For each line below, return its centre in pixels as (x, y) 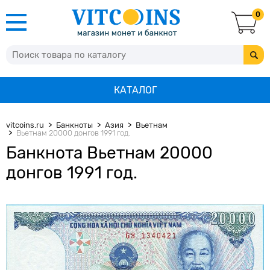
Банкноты (74, 125)
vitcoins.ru (25, 125)
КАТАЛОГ (135, 90)
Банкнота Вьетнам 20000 (109, 153)
